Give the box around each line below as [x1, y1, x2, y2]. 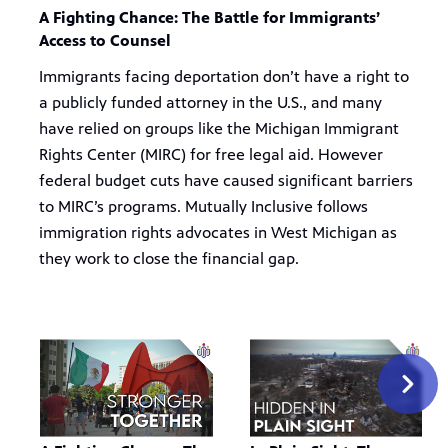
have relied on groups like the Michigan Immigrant [38, 118, 399, 138]
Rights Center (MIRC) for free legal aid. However [38, 144, 383, 164]
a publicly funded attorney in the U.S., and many [38, 92, 382, 112]
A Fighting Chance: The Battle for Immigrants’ [38, 7, 380, 27]
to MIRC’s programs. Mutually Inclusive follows [38, 196, 368, 216]
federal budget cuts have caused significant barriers [38, 170, 413, 190]
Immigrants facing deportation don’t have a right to [38, 66, 409, 86]
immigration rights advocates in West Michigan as [38, 222, 397, 242]
